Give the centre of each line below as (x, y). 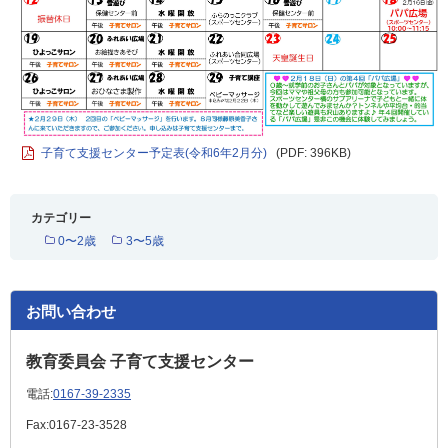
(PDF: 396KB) (313, 152)
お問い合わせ (71, 311)
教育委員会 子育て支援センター (140, 361)
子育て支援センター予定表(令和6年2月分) (154, 152)
